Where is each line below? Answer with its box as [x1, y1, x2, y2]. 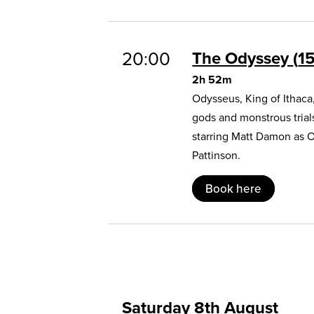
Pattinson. [192, 146, 241, 163]
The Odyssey [192, 45, 294, 70]
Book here [205, 179, 262, 197]
